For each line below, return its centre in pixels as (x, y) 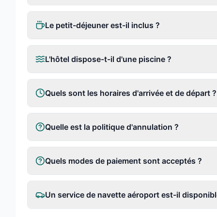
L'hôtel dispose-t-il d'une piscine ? (108, 59)
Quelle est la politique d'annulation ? (112, 127)
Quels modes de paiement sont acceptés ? (124, 161)
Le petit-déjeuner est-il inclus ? (102, 25)
